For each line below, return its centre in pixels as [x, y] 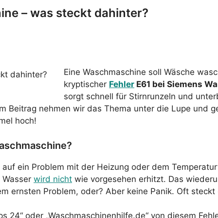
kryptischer [86, 84]
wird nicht [53, 179]
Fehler [122, 84]
